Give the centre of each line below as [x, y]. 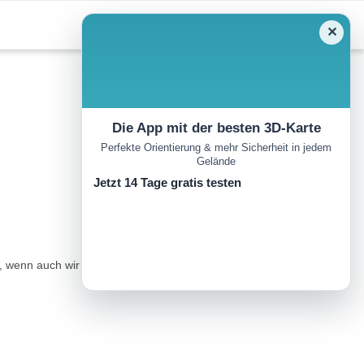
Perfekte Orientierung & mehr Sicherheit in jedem [216, 148]
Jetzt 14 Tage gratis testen [167, 183]
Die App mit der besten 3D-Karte [216, 128]
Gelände [216, 162]
